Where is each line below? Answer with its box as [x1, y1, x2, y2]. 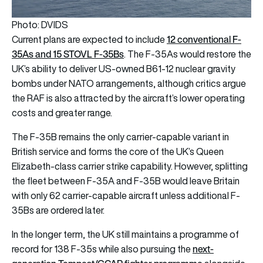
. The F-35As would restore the [124, 47, 251, 60]
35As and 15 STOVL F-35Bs [12, 46, 124, 61]
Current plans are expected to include [12, 32, 167, 46]
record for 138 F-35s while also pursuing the [12, 242, 193, 255]
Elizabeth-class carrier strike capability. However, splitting [12, 159, 248, 173]
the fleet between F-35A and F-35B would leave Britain [12, 174, 240, 187]
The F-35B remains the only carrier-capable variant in [12, 130, 229, 143]
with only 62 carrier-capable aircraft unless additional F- [12, 188, 240, 202]
